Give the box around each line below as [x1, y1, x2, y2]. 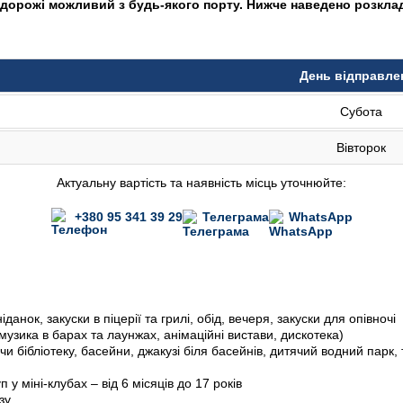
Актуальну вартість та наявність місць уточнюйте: [57, 175, 346, 190]
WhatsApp [288, 210, 353, 224]
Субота [339, 104, 382, 119]
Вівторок [336, 140, 386, 155]
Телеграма [201, 210, 269, 224]
